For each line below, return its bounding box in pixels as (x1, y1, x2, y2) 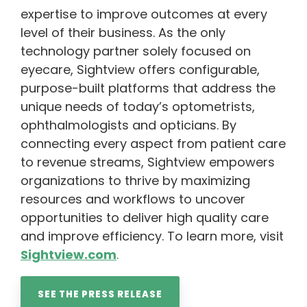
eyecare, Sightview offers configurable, (21, 61, 260, 79)
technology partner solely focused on (21, 42, 251, 60)
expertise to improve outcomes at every (21, 5, 267, 23)
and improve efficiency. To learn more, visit (21, 228, 284, 245)
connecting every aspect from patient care (21, 135, 286, 153)
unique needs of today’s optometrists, (21, 98, 255, 116)
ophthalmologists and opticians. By (21, 116, 236, 134)
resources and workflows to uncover (21, 191, 245, 208)
